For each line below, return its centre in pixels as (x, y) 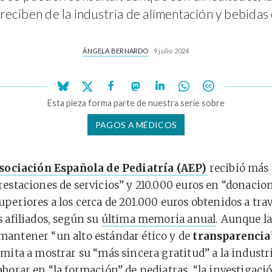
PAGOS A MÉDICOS (136, 125)
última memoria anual (158, 219)
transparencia (232, 236)
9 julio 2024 (171, 51)
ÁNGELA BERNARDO (116, 51)
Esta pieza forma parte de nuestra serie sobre (136, 103)
